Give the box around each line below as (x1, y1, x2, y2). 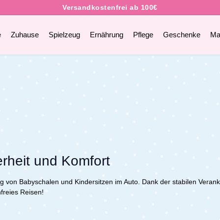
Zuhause (10, 30, 39, 39)
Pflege (133, 30, 153, 39)
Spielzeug (48, 30, 80, 39)
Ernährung (89, 30, 123, 39)
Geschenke (163, 30, 200, 39)
